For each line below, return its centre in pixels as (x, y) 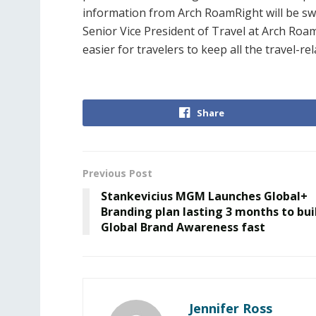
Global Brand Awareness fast (183, 227)
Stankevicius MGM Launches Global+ (204, 196)
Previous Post (117, 173)
